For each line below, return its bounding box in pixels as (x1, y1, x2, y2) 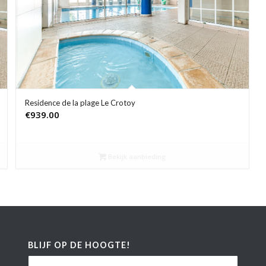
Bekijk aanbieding (106, 151, 166, 161)
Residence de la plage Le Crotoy (24, 97, 135, 107)
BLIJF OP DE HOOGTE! (27, 239, 131, 250)
